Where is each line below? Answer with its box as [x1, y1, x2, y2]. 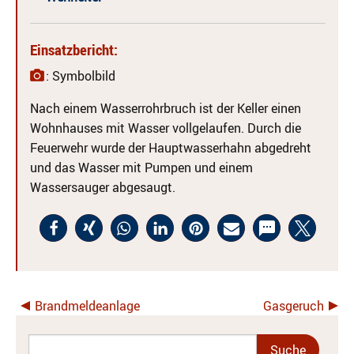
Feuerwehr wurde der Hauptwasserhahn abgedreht [30, 139, 311, 156]
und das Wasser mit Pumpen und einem [30, 159, 253, 176]
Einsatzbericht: [30, 40, 118, 60]
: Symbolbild [46, 67, 115, 85]
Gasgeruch [263, 297, 324, 314]
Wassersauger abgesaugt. [30, 179, 175, 196]
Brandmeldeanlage [35, 297, 140, 314]
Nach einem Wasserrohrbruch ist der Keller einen [30, 100, 301, 117]
